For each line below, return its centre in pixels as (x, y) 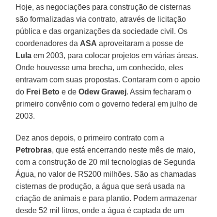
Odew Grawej (103, 92)
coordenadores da (48, 43)
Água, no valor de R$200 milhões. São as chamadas (106, 174)
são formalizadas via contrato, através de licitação (101, 19)
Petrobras (34, 150)
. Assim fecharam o (159, 92)
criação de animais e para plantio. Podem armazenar (106, 198)
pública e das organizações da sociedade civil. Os (102, 31)
